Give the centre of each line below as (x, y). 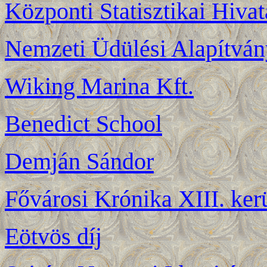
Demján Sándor (79, 161)
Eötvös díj (53, 236)
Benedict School (83, 124)
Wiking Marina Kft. (99, 86)
